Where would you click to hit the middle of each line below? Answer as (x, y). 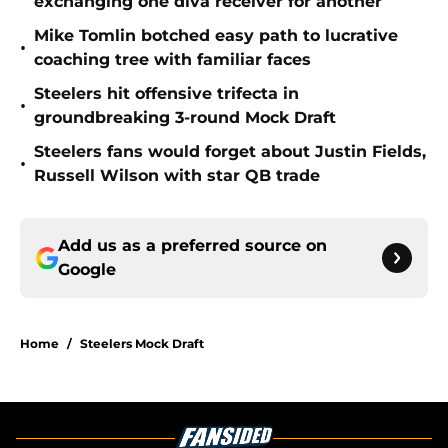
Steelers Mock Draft (142, 344)
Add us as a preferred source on (192, 246)
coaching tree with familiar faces (172, 60)
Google (87, 270)
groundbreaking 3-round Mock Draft (185, 118)
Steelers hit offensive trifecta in (166, 94)
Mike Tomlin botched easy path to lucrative (216, 36)
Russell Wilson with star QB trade (177, 176)
